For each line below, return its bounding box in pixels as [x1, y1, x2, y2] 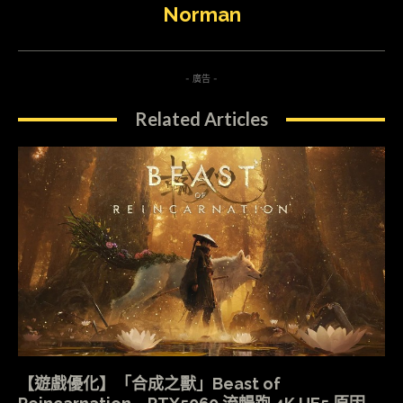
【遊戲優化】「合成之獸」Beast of [18, 374, 281, 394]
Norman [162, 3, 241, 27]
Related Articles [135, 108, 268, 130]
